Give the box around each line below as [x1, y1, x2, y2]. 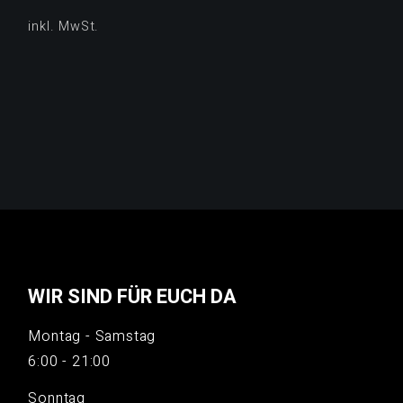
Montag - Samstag [28, 325, 157, 347]
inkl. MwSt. [28, 16, 100, 36]
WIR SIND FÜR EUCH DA [28, 282, 237, 311]
